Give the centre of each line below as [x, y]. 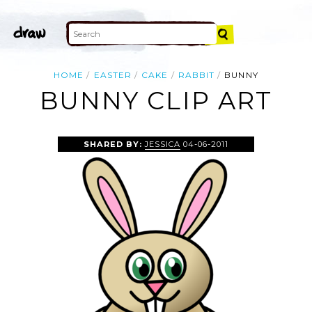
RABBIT [196, 75]
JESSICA [163, 144]
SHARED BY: [114, 144]
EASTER [112, 75]
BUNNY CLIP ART [156, 101]
